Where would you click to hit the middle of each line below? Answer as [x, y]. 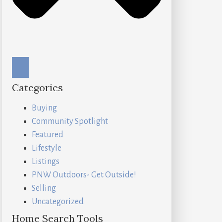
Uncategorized [58, 202]
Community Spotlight [70, 122]
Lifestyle [47, 148]
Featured [48, 135]
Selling [44, 189]
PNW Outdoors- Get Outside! [84, 175]
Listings [46, 162]
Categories [37, 88]
